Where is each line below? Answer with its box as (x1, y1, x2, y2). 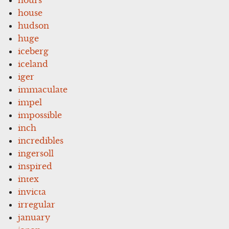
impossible (18, 109, 62, 120)
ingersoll (18, 148, 54, 158)
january (18, 212, 51, 222)
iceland (18, 58, 49, 69)
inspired (18, 161, 53, 171)
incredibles (18, 135, 64, 146)
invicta (18, 186, 47, 197)
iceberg (18, 45, 49, 56)
